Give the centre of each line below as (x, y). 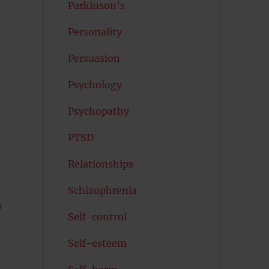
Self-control (97, 217)
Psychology (95, 85)
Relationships (100, 164)
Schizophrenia (102, 190)
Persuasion (94, 58)
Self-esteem (97, 243)
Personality (95, 32)
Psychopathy (98, 111)
